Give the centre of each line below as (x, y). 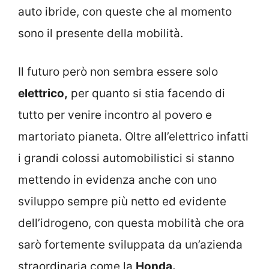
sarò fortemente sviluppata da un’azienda (130, 245)
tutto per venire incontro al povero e (115, 115)
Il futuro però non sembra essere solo (118, 72)
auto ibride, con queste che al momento (125, 11)
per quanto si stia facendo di (147, 94)
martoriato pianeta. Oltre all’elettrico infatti (133, 137)
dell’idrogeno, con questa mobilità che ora (131, 223)
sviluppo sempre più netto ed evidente (122, 202)
